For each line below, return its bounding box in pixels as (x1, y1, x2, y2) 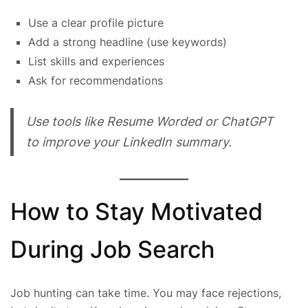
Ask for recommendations (28, 74, 163, 88)
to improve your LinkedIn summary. (25, 135, 232, 150)
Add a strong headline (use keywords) (28, 35, 227, 49)
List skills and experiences (28, 54, 164, 69)
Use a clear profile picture (28, 16, 164, 30)
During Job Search (10, 234, 214, 263)
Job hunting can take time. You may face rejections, (10, 285, 281, 300)
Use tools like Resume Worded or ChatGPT (25, 114, 274, 129)
